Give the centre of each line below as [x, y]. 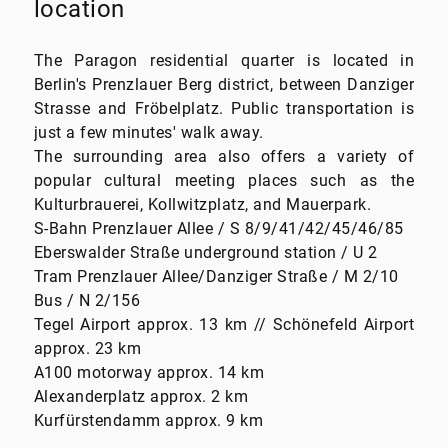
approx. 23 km [87, 349]
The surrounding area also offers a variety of [224, 157]
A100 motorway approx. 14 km [149, 373]
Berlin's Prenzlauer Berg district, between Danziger [224, 85]
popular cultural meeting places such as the [224, 181]
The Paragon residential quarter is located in [224, 61]
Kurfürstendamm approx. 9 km [148, 421]
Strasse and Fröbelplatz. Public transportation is [224, 109]
